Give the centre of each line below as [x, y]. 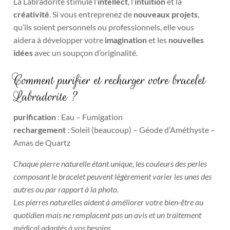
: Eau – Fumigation [90, 117]
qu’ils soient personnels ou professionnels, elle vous [104, 27]
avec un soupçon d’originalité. [86, 53]
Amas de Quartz [42, 143]
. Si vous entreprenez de [92, 14]
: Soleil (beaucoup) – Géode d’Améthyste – [141, 130]
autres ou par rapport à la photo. [66, 189]
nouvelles [186, 40]
